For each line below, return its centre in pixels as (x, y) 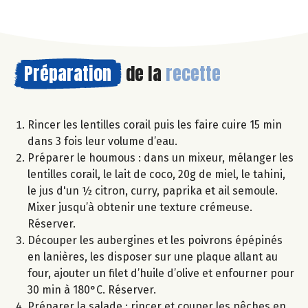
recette (193, 74)
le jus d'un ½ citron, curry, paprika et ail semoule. (153, 191)
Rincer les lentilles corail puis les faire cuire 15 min (155, 125)
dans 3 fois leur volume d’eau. (102, 142)
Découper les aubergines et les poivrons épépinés (155, 241)
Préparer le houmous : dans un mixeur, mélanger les (161, 158)
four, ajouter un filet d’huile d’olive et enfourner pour (161, 274)
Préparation (68, 74)
